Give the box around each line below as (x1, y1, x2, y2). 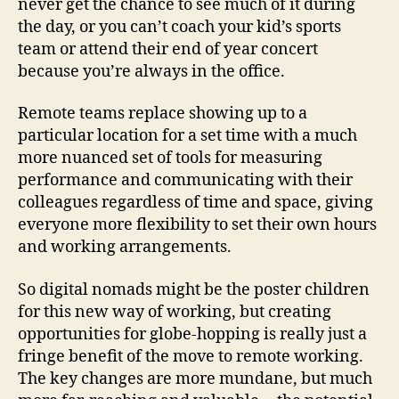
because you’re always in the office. (18, 61, 285, 82)
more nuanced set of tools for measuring (18, 148, 322, 169)
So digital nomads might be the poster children (18, 279, 370, 300)
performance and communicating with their (18, 170, 353, 191)
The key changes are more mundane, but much (18, 368, 372, 389)
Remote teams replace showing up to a (18, 103, 307, 125)
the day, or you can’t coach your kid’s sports (18, 16, 341, 37)
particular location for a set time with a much (18, 126, 357, 147)
